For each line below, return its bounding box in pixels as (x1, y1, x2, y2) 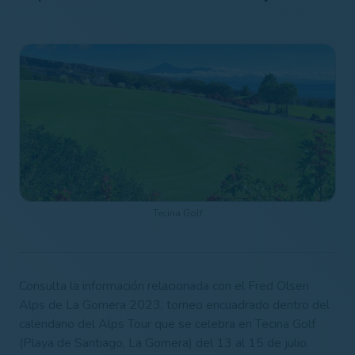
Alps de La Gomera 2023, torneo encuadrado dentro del (19, 296, 330, 314)
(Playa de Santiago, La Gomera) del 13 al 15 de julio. (19, 334, 309, 352)
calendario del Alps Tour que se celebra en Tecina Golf (19, 315, 315, 333)
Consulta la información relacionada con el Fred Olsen (19, 277, 309, 295)
